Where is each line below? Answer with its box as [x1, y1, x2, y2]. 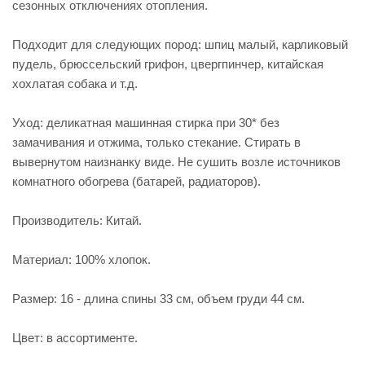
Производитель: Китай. [12, 213, 142, 227]
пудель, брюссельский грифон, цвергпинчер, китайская [12, 57, 323, 71]
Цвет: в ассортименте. [12, 331, 138, 345]
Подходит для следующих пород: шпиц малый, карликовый [12, 37, 348, 51]
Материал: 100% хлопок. [12, 253, 151, 266]
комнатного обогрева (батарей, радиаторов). [12, 174, 261, 188]
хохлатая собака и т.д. [12, 77, 138, 90]
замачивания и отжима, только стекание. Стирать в [12, 135, 301, 149]
